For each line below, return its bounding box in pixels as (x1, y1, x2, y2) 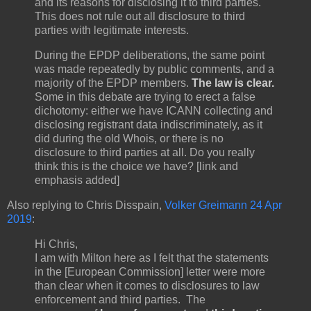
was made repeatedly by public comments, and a (35, 63, 274, 76)
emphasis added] (35, 174, 119, 187)
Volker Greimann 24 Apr (165, 199, 282, 212)
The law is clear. (192, 77, 274, 90)
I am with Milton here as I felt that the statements (35, 251, 269, 264)
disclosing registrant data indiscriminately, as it (35, 119, 262, 131)
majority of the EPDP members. (35, 77, 192, 90)
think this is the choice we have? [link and (35, 160, 238, 173)
